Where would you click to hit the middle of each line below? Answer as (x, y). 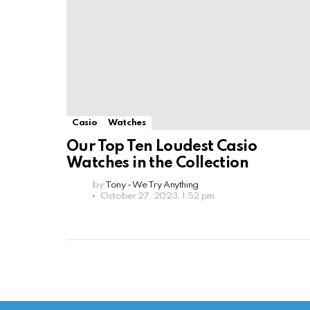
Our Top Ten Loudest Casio (162, 147)
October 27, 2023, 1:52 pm (157, 196)
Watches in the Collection (157, 163)
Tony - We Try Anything (152, 185)
